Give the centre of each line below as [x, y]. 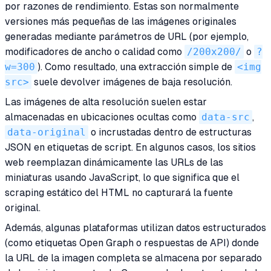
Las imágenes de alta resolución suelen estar [106, 102]
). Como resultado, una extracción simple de [136, 67]
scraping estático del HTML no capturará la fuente [119, 193]
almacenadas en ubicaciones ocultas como [102, 117]
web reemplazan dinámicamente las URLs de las [114, 163]
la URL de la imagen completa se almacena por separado [133, 258]
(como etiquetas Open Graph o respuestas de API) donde [132, 243]
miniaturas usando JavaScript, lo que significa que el [122, 178]
